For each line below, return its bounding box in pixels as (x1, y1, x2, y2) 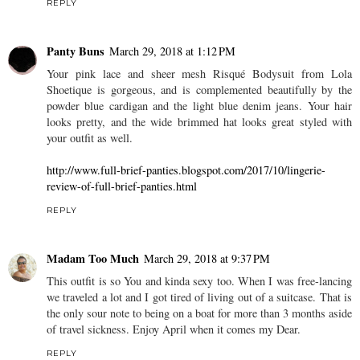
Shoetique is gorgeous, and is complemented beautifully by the (47, 81, 352, 97)
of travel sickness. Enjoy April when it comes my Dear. (47, 321, 301, 337)
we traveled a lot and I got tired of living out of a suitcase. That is (47, 288, 352, 305)
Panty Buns (47, 42, 104, 59)
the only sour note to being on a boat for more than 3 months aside (47, 305, 352, 321)
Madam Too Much (47, 249, 139, 267)
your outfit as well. (47, 129, 133, 145)
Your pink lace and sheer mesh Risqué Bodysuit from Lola (47, 65, 352, 81)
